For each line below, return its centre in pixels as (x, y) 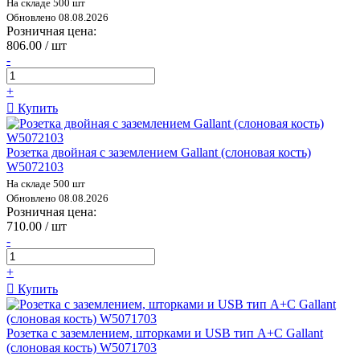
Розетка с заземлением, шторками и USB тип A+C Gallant (165, 333)
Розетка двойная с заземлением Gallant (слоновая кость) (159, 152)
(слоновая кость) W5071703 (82, 347)
